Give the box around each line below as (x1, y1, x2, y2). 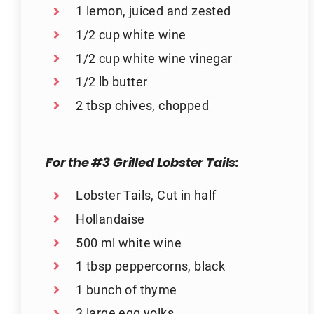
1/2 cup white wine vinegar (76, 49, 233, 67)
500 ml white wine (76, 233, 182, 251)
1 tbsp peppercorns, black (76, 257, 226, 275)
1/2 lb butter (76, 73, 148, 90)
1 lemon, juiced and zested (76, 2, 231, 20)
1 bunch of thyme (76, 280, 177, 298)
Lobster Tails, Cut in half (76, 186, 217, 204)
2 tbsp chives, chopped (76, 96, 209, 114)
